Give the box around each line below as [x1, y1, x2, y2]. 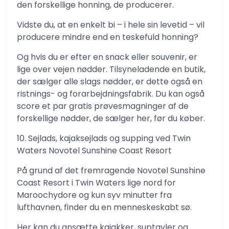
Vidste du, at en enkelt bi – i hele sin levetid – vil [17, 19, 204, 31]
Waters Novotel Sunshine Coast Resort [17, 145, 172, 156]
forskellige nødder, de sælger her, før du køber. [17, 112, 205, 124]
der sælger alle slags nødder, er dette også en [17, 76, 202, 87]
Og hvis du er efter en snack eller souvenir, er [17, 51, 197, 63]
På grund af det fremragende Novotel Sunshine [17, 165, 205, 176]
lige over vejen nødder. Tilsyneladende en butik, [17, 63, 205, 75]
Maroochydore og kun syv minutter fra [17, 189, 172, 201]
